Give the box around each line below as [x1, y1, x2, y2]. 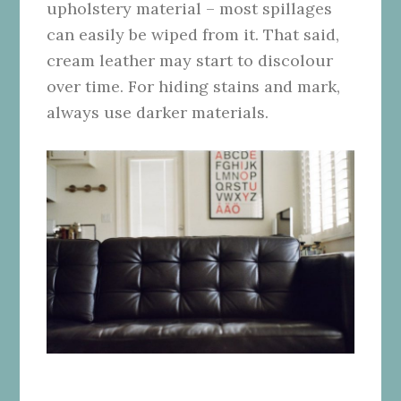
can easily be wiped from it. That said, [47, 23, 340, 45]
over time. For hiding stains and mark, [47, 75, 341, 97]
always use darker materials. [47, 101, 269, 123]
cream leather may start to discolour [47, 49, 334, 71]
